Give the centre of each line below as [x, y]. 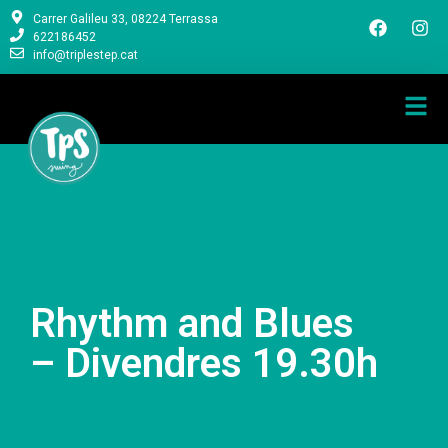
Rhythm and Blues [192, 323]
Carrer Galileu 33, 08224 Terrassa [125, 19]
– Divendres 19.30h [204, 363]
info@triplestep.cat [85, 55]
